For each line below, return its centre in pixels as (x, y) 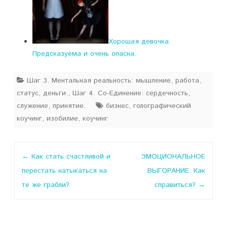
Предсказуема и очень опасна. (84, 54)
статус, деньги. (42, 93)
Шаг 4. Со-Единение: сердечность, (131, 93)
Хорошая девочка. (140, 42)
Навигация (33, 149)
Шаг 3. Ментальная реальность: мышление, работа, (114, 81)
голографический (162, 106)
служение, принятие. (51, 106)
